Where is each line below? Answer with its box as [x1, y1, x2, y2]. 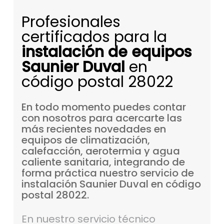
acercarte [115, 111, 164, 125]
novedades [94, 122, 151, 136]
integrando [113, 155, 169, 169]
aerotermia [85, 144, 141, 158]
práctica [54, 166, 97, 180]
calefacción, [21, 144, 83, 158]
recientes [46, 122, 92, 136]
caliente [21, 155, 61, 169]
